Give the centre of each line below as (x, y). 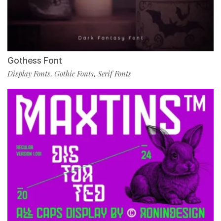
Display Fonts (29, 74)
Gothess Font (35, 60)
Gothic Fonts (74, 74)
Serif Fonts (114, 74)
